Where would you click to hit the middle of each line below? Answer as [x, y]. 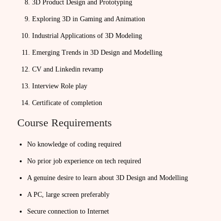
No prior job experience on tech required [84, 161]
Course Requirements [65, 123]
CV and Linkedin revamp [68, 69]
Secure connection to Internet [68, 211]
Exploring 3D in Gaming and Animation [89, 19]
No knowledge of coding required [74, 144]
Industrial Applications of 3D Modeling [87, 36]
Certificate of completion [67, 103]
